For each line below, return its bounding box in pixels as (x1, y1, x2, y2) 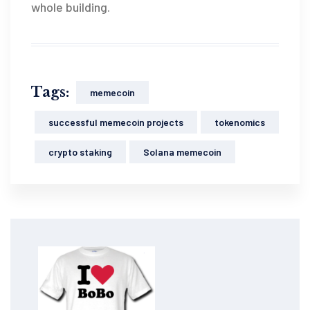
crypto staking (48, 145, 112, 158)
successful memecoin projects (48, 116, 183, 128)
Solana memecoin (143, 145, 221, 158)
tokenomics (215, 116, 265, 128)
